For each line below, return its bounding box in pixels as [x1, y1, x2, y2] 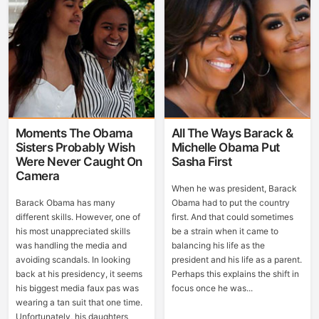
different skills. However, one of [15, 211, 140, 222]
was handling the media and [15, 240, 127, 251]
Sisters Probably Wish [15, 140, 135, 155]
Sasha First [171, 155, 232, 169]
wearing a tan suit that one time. [15, 297, 142, 308]
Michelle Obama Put [171, 140, 280, 155]
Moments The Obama [15, 126, 133, 140]
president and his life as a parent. [171, 254, 302, 265]
